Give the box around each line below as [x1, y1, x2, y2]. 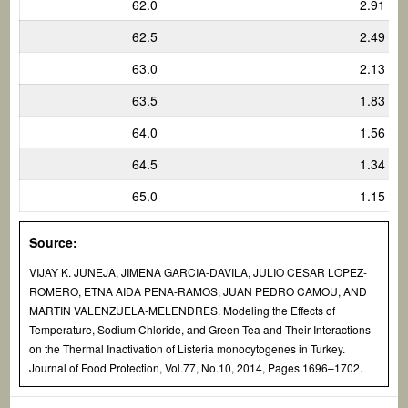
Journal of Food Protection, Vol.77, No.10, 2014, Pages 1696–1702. [29, 360, 363, 375]
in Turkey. [296, 341, 346, 356]
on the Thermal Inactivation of [29, 341, 178, 356]
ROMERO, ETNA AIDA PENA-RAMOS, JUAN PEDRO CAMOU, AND [29, 283, 368, 299]
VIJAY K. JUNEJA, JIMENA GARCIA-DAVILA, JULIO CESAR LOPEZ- [29, 264, 368, 280]
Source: [29, 233, 78, 251]
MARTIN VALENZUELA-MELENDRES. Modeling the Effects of [29, 302, 336, 318]
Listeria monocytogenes [178, 341, 297, 356]
